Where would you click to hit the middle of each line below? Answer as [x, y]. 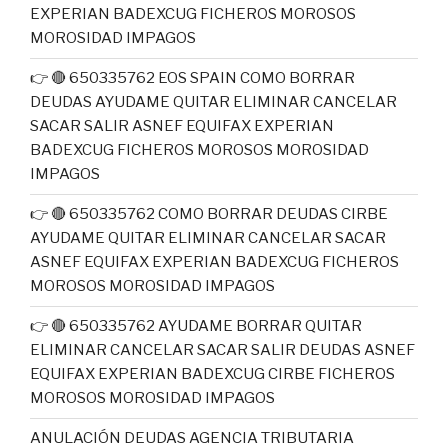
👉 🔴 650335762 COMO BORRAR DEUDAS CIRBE [209, 214]
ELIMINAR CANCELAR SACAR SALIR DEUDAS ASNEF [222, 350]
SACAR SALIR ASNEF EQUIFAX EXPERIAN [182, 126]
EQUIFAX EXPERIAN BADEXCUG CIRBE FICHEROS [212, 374]
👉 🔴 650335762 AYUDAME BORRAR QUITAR [196, 326]
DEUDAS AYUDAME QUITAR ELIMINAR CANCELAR [213, 102]
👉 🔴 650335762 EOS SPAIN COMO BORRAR [192, 78]
